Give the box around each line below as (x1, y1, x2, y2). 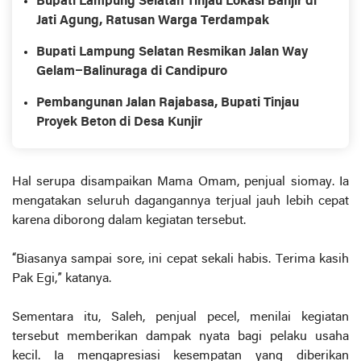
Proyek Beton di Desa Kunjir (36, 116, 202, 130)
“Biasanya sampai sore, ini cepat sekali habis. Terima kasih (12, 253, 349, 267)
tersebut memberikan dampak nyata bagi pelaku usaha (12, 330, 349, 344)
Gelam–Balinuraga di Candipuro (36, 65, 227, 79)
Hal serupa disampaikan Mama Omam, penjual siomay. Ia (12, 176, 349, 189)
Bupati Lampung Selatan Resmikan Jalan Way (36, 46, 308, 60)
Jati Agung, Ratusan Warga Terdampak (36, 15, 269, 28)
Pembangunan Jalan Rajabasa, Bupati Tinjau (36, 97, 299, 110)
